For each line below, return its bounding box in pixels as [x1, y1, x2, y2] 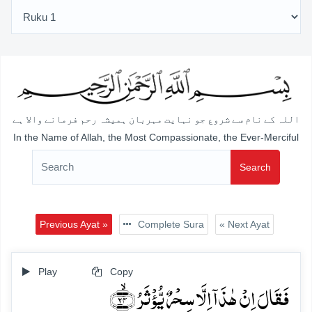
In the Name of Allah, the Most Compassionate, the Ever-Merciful [13, 131, 299, 143]
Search [240, 161, 271, 173]
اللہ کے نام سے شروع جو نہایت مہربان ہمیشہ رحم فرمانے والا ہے [13, 114, 299, 125]
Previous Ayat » [39, 218, 108, 230]
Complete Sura [134, 218, 204, 230]
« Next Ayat [219, 218, 270, 230]
